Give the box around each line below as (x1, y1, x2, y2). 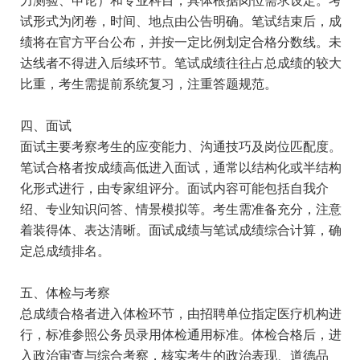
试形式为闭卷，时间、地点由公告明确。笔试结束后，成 (20, 14, 342, 28)
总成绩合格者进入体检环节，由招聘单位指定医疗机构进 (20, 307, 342, 321)
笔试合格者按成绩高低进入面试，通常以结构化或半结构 (20, 161, 342, 174)
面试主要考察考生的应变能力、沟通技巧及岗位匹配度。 (20, 140, 342, 153)
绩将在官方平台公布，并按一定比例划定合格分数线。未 (20, 35, 342, 49)
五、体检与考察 (20, 286, 110, 300)
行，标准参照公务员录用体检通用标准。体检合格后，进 (20, 328, 342, 342)
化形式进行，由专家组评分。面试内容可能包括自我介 (20, 182, 329, 195)
